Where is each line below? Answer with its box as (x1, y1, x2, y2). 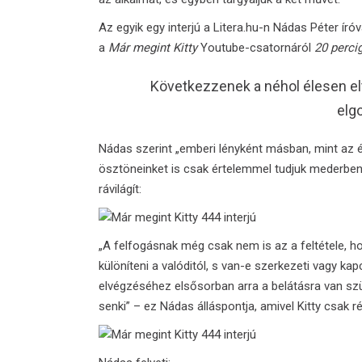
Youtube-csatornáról (197, 40, 314, 55)
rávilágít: (99, 182, 141, 196)
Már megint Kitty (108, 40, 197, 55)
